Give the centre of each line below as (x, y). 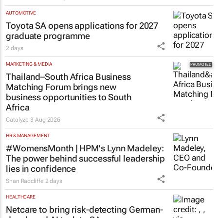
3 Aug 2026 (45, 119)
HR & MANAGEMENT (28, 135)
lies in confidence (41, 168)
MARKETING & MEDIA (29, 63)
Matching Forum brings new (61, 86)
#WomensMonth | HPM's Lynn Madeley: (85, 147)
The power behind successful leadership (86, 158)
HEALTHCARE (21, 196)
